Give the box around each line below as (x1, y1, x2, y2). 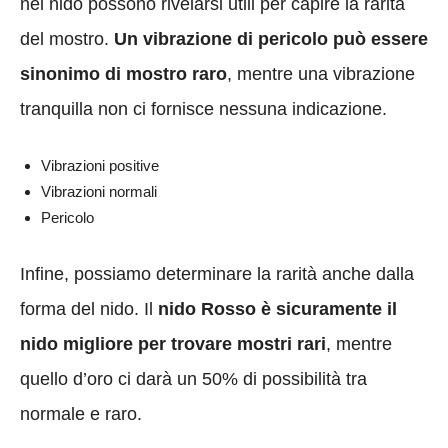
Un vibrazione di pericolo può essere (114, 28, 428, 49)
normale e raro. (20, 403, 142, 424)
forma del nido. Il (20, 298, 153, 319)
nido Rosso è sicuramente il (153, 298, 397, 319)
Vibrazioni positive (41, 156, 159, 174)
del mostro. (20, 28, 114, 49)
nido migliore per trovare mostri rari (20, 333, 326, 354)
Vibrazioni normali (41, 182, 157, 200)
